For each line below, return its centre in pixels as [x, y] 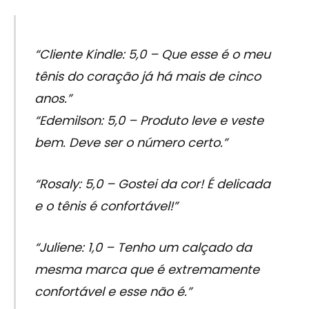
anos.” [53, 99]
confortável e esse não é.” [113, 291]
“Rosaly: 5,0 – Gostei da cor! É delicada [152, 183]
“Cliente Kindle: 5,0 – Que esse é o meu [152, 54]
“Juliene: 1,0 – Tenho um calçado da [143, 247]
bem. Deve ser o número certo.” [131, 143]
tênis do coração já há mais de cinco [147, 77]
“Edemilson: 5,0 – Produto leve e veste [149, 121]
